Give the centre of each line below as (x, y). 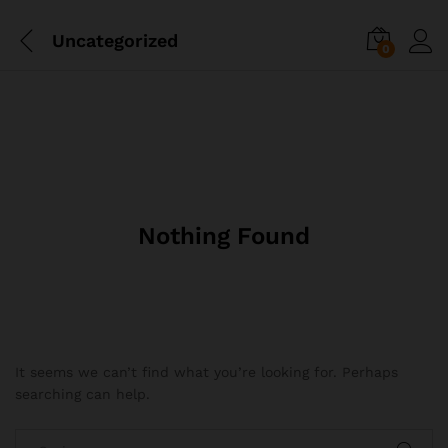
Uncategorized (115, 40)
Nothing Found (224, 236)
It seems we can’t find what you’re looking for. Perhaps (206, 372)
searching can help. (82, 394)
